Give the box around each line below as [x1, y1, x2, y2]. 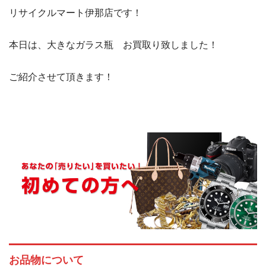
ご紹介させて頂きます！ [9, 72, 113, 83]
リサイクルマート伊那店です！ [9, 8, 142, 18]
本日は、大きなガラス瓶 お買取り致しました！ [9, 40, 218, 50]
